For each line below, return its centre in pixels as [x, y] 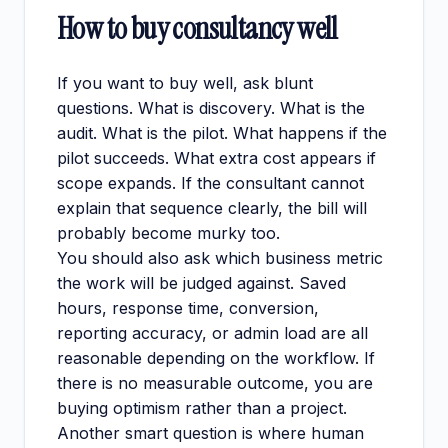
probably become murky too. [168, 233]
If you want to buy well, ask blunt [185, 83]
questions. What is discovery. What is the [211, 108]
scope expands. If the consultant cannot [210, 183]
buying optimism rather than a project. [202, 408]
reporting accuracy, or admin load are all [212, 333]
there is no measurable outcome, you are [215, 383]
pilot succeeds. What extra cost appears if [216, 158]
